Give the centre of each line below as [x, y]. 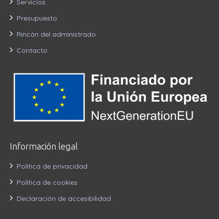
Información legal [44, 146]
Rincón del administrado [56, 34]
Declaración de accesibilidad [64, 199]
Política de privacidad [52, 166]
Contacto [32, 51]
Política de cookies [47, 183]
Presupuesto [37, 18]
